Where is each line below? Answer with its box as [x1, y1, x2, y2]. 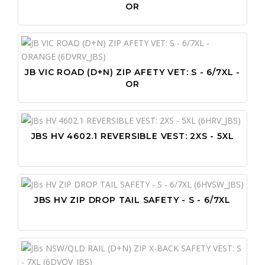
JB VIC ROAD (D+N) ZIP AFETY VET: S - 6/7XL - [24, 66, 241, 77]
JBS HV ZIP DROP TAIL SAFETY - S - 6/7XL [34, 194, 231, 205]
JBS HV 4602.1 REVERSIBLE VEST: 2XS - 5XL [31, 130, 234, 141]
